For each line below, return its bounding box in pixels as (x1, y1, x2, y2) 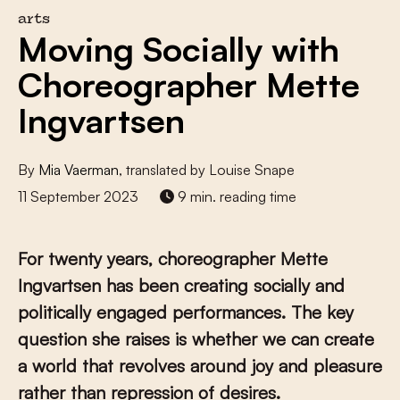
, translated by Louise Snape (119, 161, 295, 179)
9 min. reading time (174, 187, 296, 205)
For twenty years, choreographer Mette (18, 247, 328, 270)
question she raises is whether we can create (18, 328, 374, 350)
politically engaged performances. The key (18, 301, 354, 323)
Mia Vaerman (38, 161, 119, 179)
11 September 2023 (18, 187, 138, 205)
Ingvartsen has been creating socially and (18, 274, 345, 296)
